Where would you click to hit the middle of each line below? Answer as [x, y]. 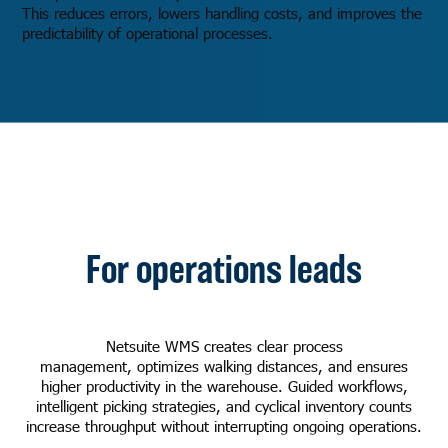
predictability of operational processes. [148, 33]
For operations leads [224, 270]
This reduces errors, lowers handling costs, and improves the [222, 13]
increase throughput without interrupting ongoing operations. [224, 426]
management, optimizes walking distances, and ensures [224, 366]
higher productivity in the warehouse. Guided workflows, [224, 386]
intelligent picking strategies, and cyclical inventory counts [224, 406]
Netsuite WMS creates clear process [224, 346]
